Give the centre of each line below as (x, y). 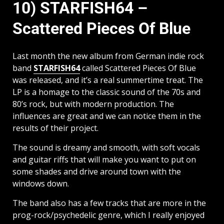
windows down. (41, 183)
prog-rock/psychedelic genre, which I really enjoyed (108, 215)
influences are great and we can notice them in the (107, 116)
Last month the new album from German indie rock (108, 56)
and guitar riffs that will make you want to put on (104, 159)
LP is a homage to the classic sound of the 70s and (106, 92)
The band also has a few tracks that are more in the (109, 203)
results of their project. (55, 128)
